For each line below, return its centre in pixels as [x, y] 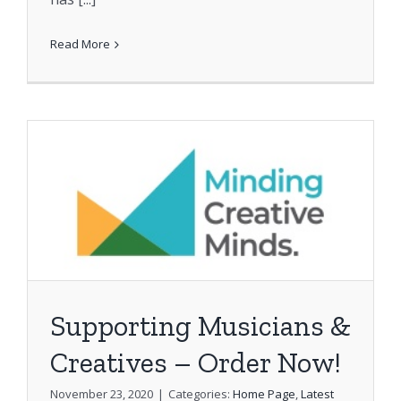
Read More [80, 44]
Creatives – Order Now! [195, 362]
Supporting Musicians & [200, 325]
